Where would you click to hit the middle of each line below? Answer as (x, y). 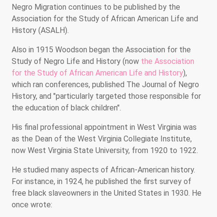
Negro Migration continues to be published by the (96, 7)
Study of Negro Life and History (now (76, 61)
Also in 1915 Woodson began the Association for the (101, 49)
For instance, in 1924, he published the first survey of (101, 181)
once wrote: (32, 204)
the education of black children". (66, 108)
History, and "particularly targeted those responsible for (106, 96)
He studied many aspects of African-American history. (103, 170)
